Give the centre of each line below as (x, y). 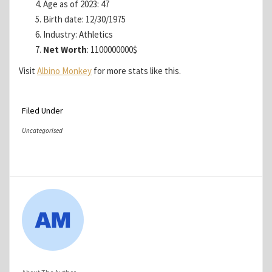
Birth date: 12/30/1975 (84, 19)
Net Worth (65, 50)
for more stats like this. (136, 71)
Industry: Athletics (78, 35)
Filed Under (42, 111)
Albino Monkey (64, 71)
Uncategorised (42, 131)
